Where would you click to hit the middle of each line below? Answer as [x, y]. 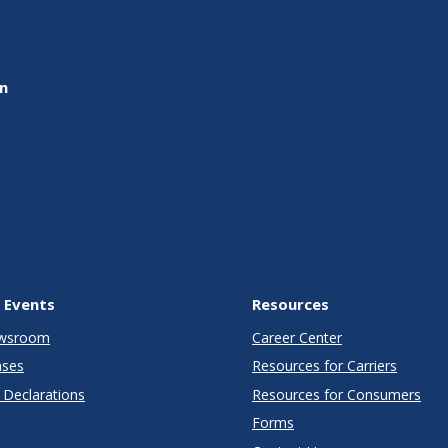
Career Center [297, 337]
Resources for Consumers [336, 394]
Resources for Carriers [324, 366]
